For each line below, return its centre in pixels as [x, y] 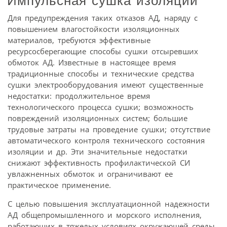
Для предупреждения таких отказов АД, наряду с [103, 18]
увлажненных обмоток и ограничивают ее [90, 174]
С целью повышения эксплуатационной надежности [109, 204]
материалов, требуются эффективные [79, 40]
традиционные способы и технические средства [101, 74]
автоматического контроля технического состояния [106, 141]
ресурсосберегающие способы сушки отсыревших [103, 51]
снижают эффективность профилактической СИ [99, 163]
